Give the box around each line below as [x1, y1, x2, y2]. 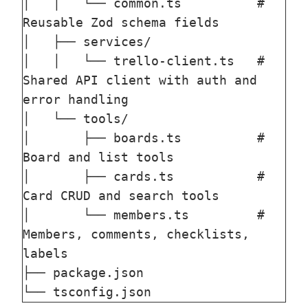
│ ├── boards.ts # [23, 131, 265, 146]
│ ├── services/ [23, 35, 151, 49]
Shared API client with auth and [23, 74, 257, 88]
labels [23, 247, 68, 261]
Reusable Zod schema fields [23, 16, 219, 30]
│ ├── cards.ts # [23, 170, 265, 184]
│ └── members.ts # [23, 208, 265, 223]
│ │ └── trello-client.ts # [23, 54, 265, 69]
